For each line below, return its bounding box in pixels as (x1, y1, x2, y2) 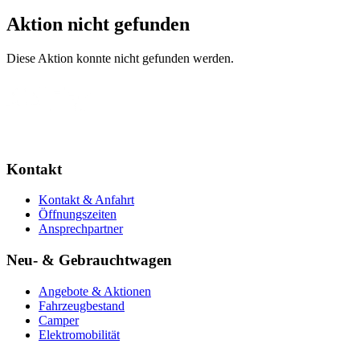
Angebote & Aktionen (39, 284, 151, 298)
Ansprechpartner (39, 222, 123, 236)
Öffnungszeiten (39, 207, 117, 222)
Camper (39, 313, 79, 327)
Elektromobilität (39, 327, 120, 342)
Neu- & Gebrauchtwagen (6, 252, 172, 269)
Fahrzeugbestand (39, 298, 125, 313)
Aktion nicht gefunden (6, 14, 190, 35)
